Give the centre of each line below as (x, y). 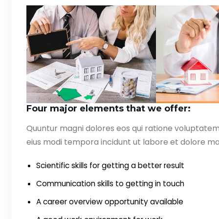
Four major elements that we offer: (109, 108)
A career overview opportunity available (110, 201)
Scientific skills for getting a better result (110, 165)
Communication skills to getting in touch (110, 183)
